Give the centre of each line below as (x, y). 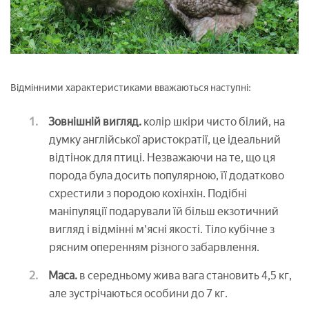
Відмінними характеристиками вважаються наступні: (131, 88)
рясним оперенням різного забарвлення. (154, 247)
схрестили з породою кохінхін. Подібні (148, 193)
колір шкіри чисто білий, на (213, 121)
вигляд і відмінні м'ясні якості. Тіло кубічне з (162, 229)
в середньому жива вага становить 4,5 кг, (185, 275)
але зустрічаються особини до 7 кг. (138, 293)
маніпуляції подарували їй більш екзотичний (164, 211)
